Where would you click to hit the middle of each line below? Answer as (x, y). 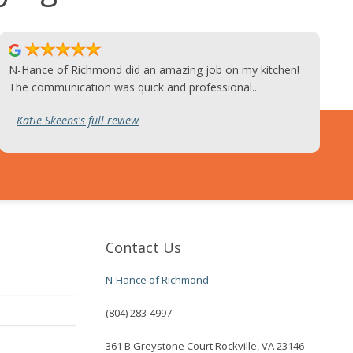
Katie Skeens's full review (78, 121)
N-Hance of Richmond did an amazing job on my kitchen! (154, 70)
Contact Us (144, 248)
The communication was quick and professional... (134, 87)
